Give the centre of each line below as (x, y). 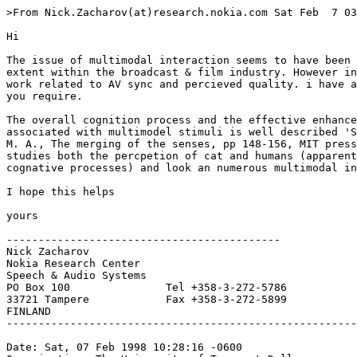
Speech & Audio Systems (76, 276)
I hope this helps (61, 192)
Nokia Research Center (73, 264)
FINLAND (29, 312)
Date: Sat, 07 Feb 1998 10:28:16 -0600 (124, 347)
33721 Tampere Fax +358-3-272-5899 (147, 300)
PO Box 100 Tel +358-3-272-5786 (147, 288)
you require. (45, 96)
